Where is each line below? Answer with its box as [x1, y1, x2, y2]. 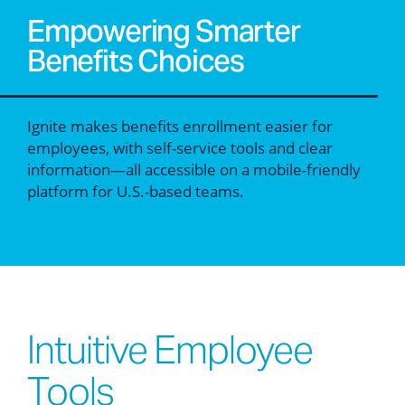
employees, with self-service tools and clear [27, 137, 333, 158]
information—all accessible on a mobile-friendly [27, 158, 361, 180]
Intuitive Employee [27, 325, 313, 374]
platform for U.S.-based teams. [27, 180, 244, 202]
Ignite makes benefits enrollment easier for [27, 115, 333, 137]
